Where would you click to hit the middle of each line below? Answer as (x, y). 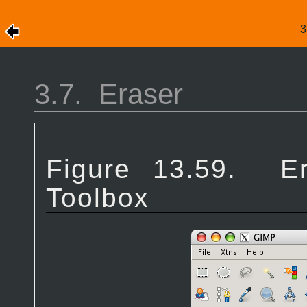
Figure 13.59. (163, 169)
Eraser (141, 94)
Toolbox (98, 198)
